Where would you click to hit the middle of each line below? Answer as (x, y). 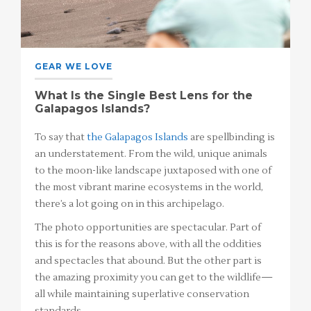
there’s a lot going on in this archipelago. (129, 204)
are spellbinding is (232, 137)
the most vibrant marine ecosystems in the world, (149, 187)
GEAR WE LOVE (74, 66)
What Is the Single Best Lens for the (144, 95)
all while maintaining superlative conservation (142, 294)
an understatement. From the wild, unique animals (151, 154)
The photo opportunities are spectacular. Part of (148, 227)
